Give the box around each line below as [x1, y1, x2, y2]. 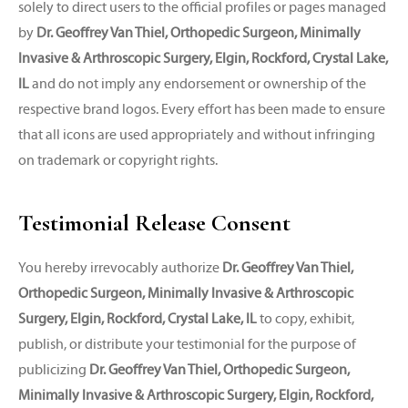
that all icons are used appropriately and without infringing [18, 126, 375, 143]
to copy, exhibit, [257, 310, 354, 327]
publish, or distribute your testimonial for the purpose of [18, 335, 356, 352]
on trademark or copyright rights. [18, 151, 218, 168]
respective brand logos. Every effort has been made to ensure [18, 100, 385, 117]
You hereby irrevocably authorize [18, 259, 222, 276]
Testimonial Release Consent [18, 209, 291, 237]
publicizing [18, 361, 89, 378]
